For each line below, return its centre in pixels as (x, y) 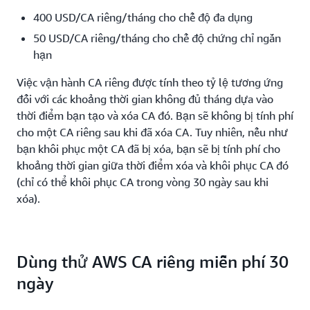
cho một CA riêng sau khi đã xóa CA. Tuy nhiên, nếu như (152, 132)
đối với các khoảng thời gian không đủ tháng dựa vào (145, 99)
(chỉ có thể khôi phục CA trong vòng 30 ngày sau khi (143, 182)
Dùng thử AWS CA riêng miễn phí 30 (153, 262)
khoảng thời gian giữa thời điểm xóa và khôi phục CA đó (153, 165)
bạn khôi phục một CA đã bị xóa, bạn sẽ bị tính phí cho (148, 149)
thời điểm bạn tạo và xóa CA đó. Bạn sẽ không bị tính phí (155, 116)
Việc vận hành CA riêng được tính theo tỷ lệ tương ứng (150, 82)
